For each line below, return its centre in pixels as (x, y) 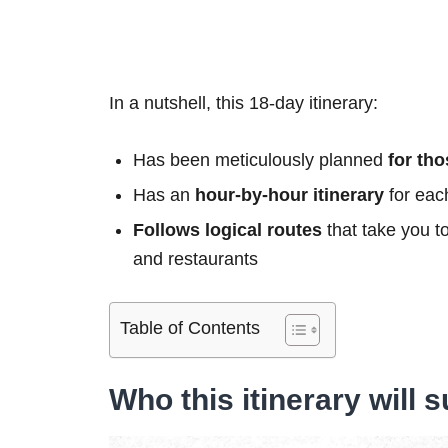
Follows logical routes (227, 229)
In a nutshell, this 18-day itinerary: (243, 102)
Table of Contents (190, 328)
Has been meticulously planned (260, 159)
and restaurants (195, 258)
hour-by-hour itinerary (289, 194)
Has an (164, 194)
